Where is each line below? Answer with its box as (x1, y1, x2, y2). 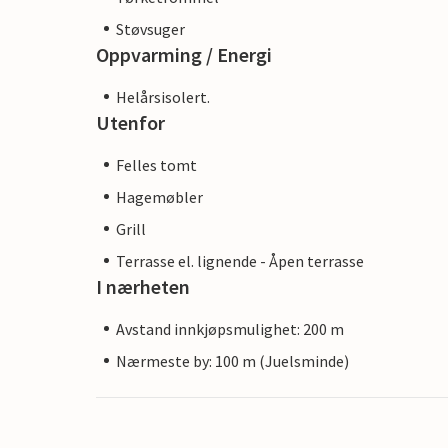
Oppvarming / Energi (96, 41, 272, 67)
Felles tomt (116, 154, 197, 175)
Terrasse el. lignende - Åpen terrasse (116, 250, 364, 271)
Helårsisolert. (116, 86, 210, 107)
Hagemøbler (116, 186, 203, 207)
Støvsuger (116, 18, 185, 39)
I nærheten (96, 273, 190, 299)
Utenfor (96, 109, 165, 135)
